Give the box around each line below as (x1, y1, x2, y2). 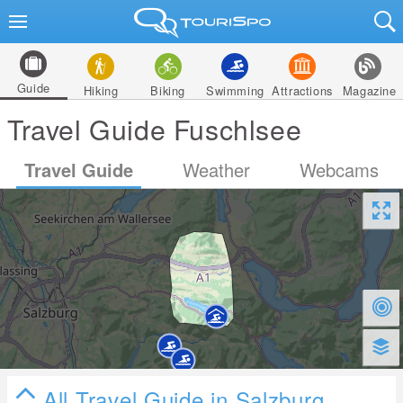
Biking (150, 82, 185, 99)
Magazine (342, 82, 397, 99)
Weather (182, 157, 250, 183)
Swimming (205, 82, 264, 99)
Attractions (272, 82, 333, 99)
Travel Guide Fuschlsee (7, 109, 302, 148)
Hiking (83, 82, 119, 99)
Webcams (299, 157, 379, 183)
